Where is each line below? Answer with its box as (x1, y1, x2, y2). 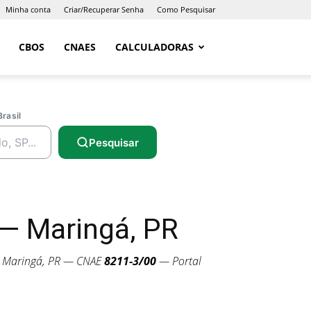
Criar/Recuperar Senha (64, 4, 144, 15)
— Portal (156, 253, 201, 269)
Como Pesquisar (157, 4, 215, 15)
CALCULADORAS (115, 40, 194, 53)
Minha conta (6, 4, 51, 15)
